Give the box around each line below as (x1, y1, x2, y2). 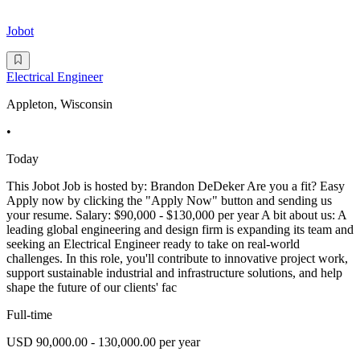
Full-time (6, 307, 52, 321)
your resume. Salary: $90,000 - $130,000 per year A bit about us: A (6, 207, 346, 222)
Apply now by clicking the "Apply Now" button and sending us (6, 193, 332, 207)
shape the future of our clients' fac (6, 280, 177, 294)
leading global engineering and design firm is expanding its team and (6, 222, 354, 236)
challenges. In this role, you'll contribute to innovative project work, (6, 251, 348, 265)
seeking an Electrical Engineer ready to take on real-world (6, 236, 300, 251)
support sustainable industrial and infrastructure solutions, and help (6, 265, 342, 280)
